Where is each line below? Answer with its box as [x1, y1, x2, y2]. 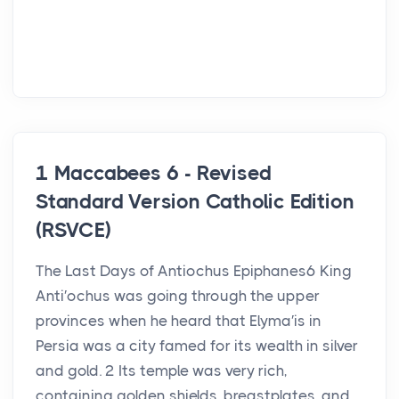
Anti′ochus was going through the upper [36, 287, 320, 305]
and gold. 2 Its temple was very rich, [36, 362, 288, 380]
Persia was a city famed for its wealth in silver [36, 337, 358, 355]
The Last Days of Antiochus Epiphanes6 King [36, 262, 352, 281]
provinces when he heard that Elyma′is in [36, 312, 322, 330]
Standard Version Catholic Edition [36, 190, 354, 215]
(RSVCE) [36, 218, 111, 243]
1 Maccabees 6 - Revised [36, 161, 272, 186]
